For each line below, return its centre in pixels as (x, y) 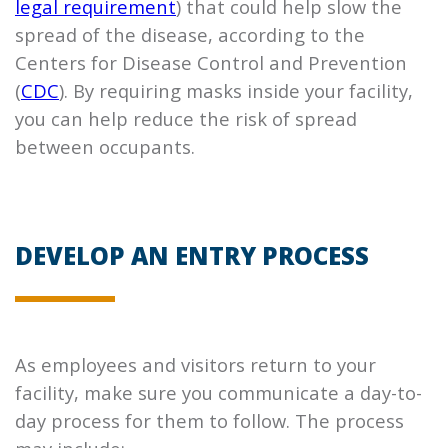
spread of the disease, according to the (190, 34)
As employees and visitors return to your (195, 364)
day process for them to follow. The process (209, 420)
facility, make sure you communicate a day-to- (218, 392)
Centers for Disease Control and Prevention (211, 62)
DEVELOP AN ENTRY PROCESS (192, 256)
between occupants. (105, 146)
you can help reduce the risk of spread (186, 118)
